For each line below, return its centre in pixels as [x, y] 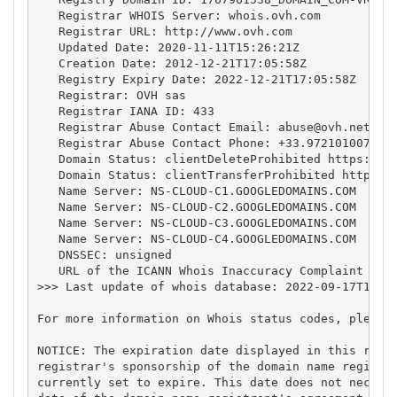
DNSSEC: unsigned [104, 254]
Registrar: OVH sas [111, 95]
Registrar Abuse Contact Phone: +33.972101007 [203, 143]
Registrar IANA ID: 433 [125, 111]
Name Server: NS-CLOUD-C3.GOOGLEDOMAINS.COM [196, 222]
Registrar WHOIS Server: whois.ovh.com [179, 15]
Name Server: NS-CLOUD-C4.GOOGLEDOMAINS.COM [196, 238]
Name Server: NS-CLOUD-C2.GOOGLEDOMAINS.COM [196, 206]
